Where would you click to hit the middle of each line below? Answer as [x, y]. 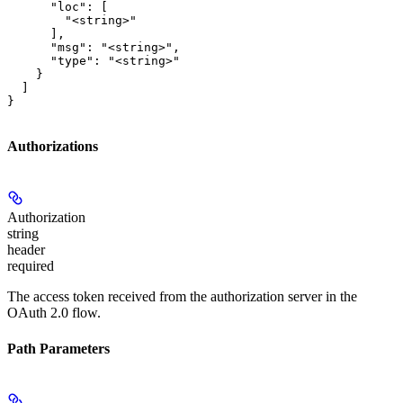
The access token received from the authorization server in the [182, 297]
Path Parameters [58, 348]
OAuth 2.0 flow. [54, 313]
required [31, 266]
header [26, 250]
